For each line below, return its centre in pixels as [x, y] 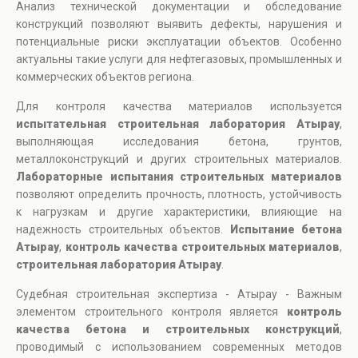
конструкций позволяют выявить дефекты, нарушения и [179, 24]
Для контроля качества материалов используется [179, 107]
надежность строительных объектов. [123, 230]
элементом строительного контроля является [151, 312]
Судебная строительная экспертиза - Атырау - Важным [179, 294]
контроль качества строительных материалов [202, 247]
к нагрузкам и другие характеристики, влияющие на [179, 212]
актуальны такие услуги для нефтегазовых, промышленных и [179, 60]
